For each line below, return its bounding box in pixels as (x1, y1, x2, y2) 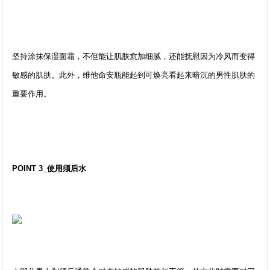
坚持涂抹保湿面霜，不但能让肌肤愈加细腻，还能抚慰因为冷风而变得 (12, 52, 256, 61)
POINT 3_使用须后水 (12, 164, 87, 173)
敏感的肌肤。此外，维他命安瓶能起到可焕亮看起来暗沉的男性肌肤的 (12, 71, 256, 80)
